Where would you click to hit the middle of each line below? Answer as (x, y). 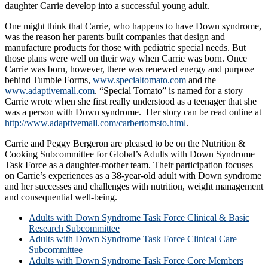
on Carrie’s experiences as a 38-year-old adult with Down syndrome (133, 175)
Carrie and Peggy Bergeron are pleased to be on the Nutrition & (125, 143)
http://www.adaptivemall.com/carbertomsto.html (95, 123)
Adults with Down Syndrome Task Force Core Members (136, 260)
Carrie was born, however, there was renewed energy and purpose (130, 69)
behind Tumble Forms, (49, 80)
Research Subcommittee (74, 228)
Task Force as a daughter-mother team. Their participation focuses (129, 165)
